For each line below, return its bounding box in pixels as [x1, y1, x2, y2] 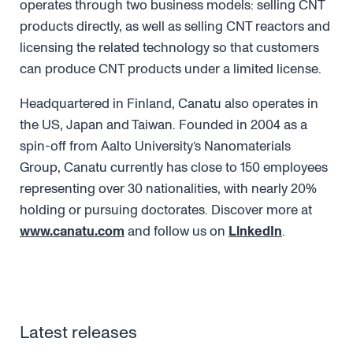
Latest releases [20, 321, 137, 344]
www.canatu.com [20, 222, 124, 240]
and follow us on [124, 222, 229, 240]
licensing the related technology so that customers [20, 39, 319, 57]
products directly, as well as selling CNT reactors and [20, 17, 330, 35]
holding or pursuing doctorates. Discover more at [20, 201, 312, 219]
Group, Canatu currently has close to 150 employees [20, 158, 328, 176]
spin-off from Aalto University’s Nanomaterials [20, 137, 291, 155]
